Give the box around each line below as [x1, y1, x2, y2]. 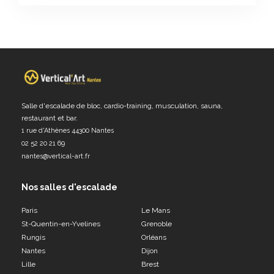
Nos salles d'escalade [21, 182, 117, 192]
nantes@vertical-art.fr [21, 152, 90, 160]
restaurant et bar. [21, 113, 78, 122]
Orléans [141, 232, 166, 242]
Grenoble [141, 219, 172, 228]
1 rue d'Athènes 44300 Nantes [21, 126, 114, 135]
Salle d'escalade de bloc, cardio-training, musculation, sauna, [21, 101, 223, 110]
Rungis [21, 232, 45, 242]
